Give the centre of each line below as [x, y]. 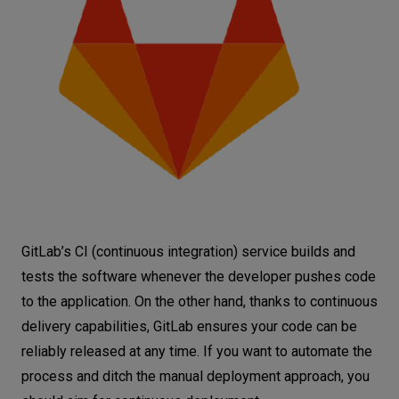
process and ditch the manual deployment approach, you [195, 376]
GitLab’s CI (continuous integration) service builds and [188, 251]
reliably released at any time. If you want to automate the [197, 351]
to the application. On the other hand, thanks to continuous [199, 301]
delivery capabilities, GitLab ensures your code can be [189, 326]
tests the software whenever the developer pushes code [199, 276]
